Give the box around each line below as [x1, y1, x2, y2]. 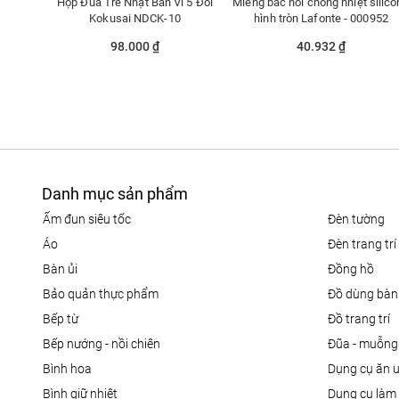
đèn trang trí [336, 237, 397, 252]
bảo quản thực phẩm [51, 287, 159, 302]
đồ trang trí [336, 312, 391, 327]
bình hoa [51, 362, 92, 377]
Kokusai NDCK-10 [89, 12, 181, 26]
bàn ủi [51, 262, 77, 277]
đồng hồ [336, 262, 375, 277]
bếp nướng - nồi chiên [51, 337, 160, 352]
